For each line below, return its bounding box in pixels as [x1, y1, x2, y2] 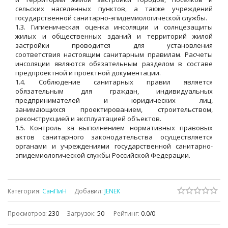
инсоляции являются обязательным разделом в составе [15, 59, 213, 69]
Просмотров [8, 209, 45, 218]
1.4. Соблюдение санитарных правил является [15, 77, 213, 87]
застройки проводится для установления [15, 41, 213, 50]
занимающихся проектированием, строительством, [15, 105, 213, 115]
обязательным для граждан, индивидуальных [15, 87, 213, 96]
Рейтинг [113, 209, 138, 218]
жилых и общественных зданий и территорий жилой [15, 32, 213, 41]
